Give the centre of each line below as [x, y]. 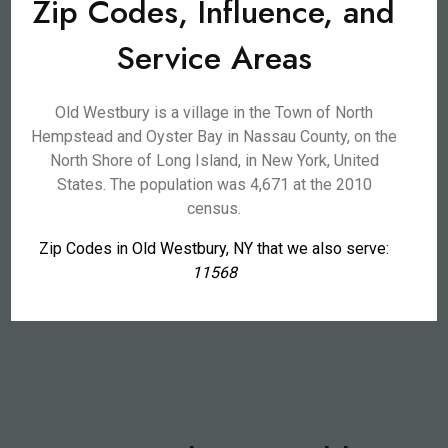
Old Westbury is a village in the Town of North [214, 112]
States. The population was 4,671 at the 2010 [214, 184]
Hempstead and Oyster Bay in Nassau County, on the [214, 136]
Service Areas [214, 58]
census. [214, 208]
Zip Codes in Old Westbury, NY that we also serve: [214, 248]
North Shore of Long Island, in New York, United [214, 160]
